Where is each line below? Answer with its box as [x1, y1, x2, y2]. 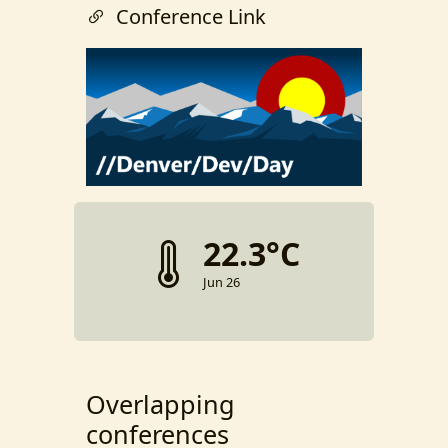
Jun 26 [203, 273, 240, 292]
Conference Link [116, 3, 266, 30]
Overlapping [86, 387, 235, 422]
